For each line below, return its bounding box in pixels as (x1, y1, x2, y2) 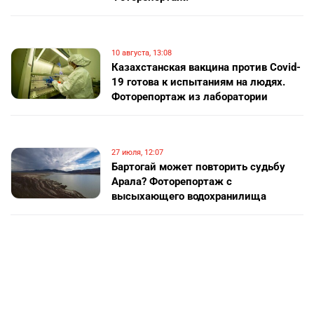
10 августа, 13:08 (111, 48, 172, 57)
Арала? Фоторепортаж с (111, 175, 233, 188)
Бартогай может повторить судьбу (111, 161, 286, 173)
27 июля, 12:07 (111, 148, 164, 157)
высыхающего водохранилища (111, 190, 267, 203)
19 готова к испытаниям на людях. (111, 76, 286, 88)
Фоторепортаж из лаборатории (111, 90, 268, 103)
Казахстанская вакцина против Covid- (111, 61, 301, 74)
